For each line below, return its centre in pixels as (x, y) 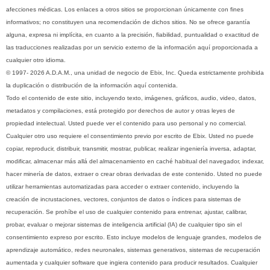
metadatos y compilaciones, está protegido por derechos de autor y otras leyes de (121, 111)
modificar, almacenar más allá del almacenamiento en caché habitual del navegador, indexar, (135, 162)
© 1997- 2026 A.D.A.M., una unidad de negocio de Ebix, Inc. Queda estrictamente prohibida (135, 73)
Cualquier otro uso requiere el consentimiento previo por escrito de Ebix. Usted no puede (130, 136)
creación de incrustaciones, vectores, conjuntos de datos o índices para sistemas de (124, 199)
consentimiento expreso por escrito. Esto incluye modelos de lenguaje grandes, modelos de (134, 237)
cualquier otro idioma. (36, 60)
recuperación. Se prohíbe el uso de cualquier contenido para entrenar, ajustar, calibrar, (127, 212)
